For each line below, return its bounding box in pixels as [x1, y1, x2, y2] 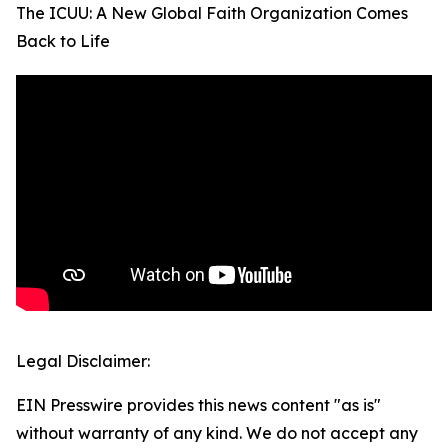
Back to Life [16, 31, 110, 52]
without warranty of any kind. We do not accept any [16, 423, 418, 444]
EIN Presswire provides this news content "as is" [16, 395, 381, 416]
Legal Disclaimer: [16, 351, 150, 372]
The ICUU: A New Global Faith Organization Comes [16, 3, 408, 24]
